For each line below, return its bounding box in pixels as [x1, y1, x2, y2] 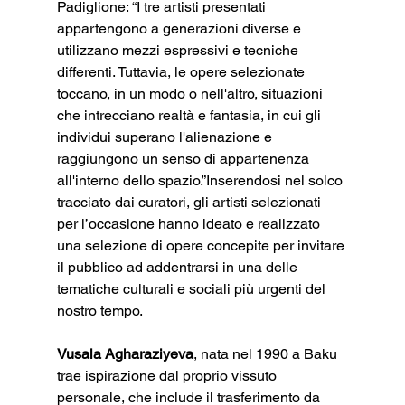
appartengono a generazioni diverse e [56, 19, 305, 37]
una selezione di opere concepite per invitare [56, 236, 348, 254]
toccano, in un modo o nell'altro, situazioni [56, 84, 326, 102]
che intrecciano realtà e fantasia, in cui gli [56, 106, 325, 124]
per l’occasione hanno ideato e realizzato [56, 214, 324, 232]
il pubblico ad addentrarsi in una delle [56, 258, 301, 276]
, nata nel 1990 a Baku [193, 344, 341, 363]
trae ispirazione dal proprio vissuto [56, 366, 280, 384]
